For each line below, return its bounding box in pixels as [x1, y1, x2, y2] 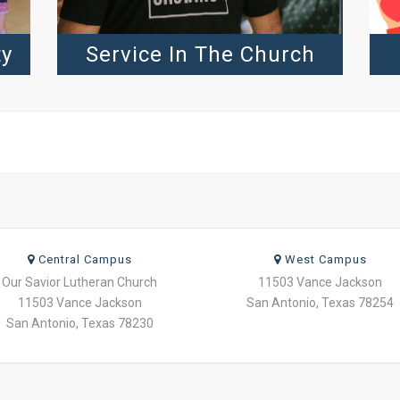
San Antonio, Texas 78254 [246, 296, 395, 311]
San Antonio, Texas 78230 [5, 316, 154, 331]
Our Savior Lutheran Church [2, 275, 158, 290]
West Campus [280, 253, 367, 267]
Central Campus [34, 253, 132, 267]
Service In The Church [85, 42, 315, 68]
